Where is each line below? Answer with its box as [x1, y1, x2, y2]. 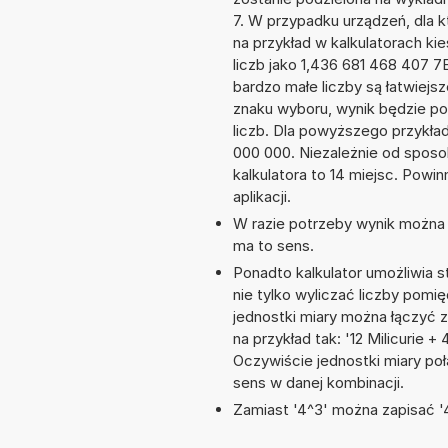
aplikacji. [233, 187, 291, 207]
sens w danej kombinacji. [233, 373, 404, 393]
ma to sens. [233, 236, 314, 256]
